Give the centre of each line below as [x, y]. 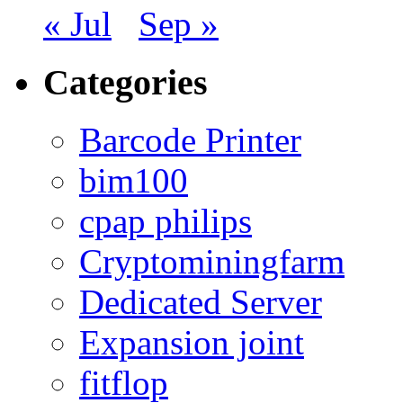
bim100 [134, 181]
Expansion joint [192, 343]
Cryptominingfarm [212, 262]
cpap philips [166, 221]
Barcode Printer [190, 140]
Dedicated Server [201, 302]
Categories [125, 82]
